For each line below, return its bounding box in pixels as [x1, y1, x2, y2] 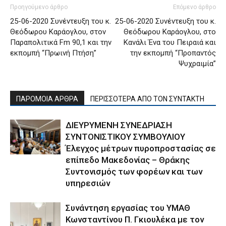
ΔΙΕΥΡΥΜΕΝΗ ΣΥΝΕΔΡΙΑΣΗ [66, 120, 172, 131]
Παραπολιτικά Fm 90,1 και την [10, 38, 111, 47]
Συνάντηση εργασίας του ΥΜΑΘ [66, 203, 190, 213]
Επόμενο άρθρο [173, 4, 216, 11]
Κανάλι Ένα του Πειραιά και [124, 38, 216, 47]
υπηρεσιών [66, 178, 110, 189]
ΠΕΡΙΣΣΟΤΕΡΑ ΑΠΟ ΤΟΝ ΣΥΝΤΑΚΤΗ [90, 95, 204, 103]
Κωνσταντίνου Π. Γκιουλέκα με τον [66, 214, 204, 225]
